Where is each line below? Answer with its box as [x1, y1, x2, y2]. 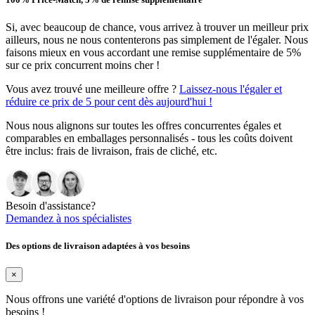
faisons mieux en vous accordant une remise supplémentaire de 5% [6, 46, 301, 59]
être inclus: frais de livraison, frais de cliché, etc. [6, 145, 217, 157]
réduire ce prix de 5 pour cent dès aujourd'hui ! [6, 96, 212, 108]
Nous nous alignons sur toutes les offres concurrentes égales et [6, 120, 281, 132]
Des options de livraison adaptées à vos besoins [6, 240, 190, 252]
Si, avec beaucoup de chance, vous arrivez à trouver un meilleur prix [6, 21, 309, 34]
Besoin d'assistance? [6, 200, 96, 212]
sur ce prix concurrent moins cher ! [6, 59, 160, 72]
